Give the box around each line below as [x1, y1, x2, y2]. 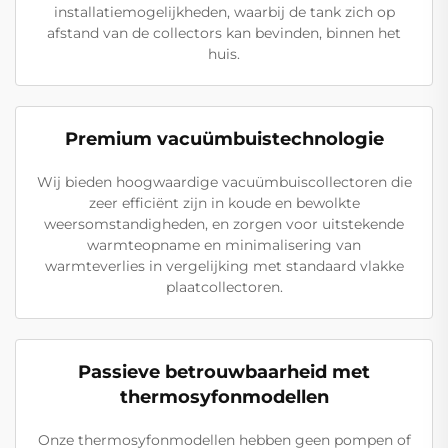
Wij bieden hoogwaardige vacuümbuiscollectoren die [36, 173, 412, 192]
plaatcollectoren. [165, 278, 283, 297]
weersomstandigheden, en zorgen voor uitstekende [44, 215, 404, 234]
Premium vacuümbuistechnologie [64, 128, 384, 151]
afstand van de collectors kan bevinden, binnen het [47, 24, 401, 43]
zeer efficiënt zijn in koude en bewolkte [88, 194, 360, 213]
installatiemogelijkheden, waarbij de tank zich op [53, 3, 395, 22]
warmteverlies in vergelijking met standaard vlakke [44, 257, 404, 276]
